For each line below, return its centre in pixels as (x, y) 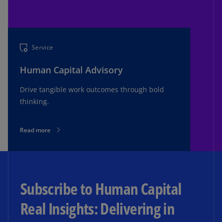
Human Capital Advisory (71, 70)
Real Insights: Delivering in (98, 208)
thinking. (34, 101)
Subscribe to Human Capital (101, 188)
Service (43, 48)
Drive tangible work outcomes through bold (92, 89)
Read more (35, 130)
